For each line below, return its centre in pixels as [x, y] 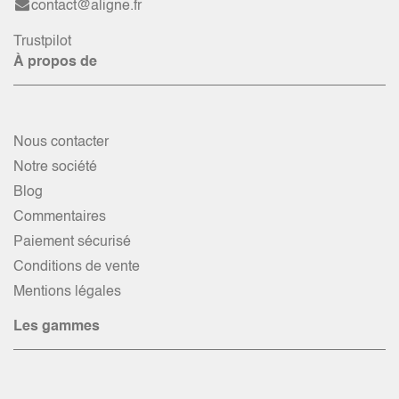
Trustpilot [42, 42]
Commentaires [60, 218]
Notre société [55, 168]
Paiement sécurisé [72, 243]
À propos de [55, 63]
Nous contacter [61, 143]
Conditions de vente [77, 268]
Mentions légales [67, 293]
